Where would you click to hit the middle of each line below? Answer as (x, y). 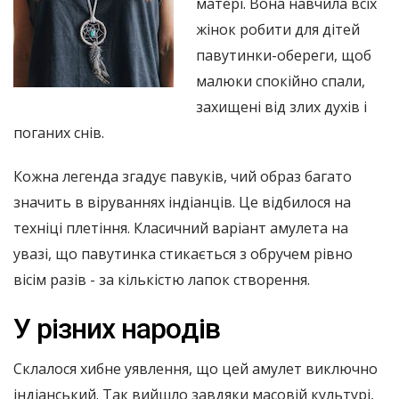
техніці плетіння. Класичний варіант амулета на (181, 228)
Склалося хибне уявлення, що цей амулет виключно (195, 368)
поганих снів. (59, 132)
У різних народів (117, 328)
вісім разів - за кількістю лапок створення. (162, 279)
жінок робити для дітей (278, 29)
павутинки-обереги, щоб (284, 55)
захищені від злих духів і (281, 106)
